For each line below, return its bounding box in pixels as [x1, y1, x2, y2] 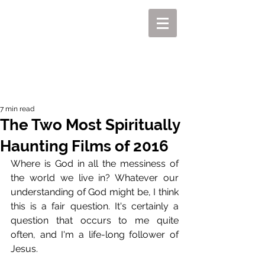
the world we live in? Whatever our [11, 172, 179, 183]
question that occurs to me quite [11, 215, 179, 226]
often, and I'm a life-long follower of [11, 229, 179, 240]
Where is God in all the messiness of [11, 158, 179, 169]
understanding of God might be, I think [11, 186, 179, 198]
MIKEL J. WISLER [12, 53, 177, 66]
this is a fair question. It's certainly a [11, 201, 179, 212]
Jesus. [11, 243, 40, 254]
